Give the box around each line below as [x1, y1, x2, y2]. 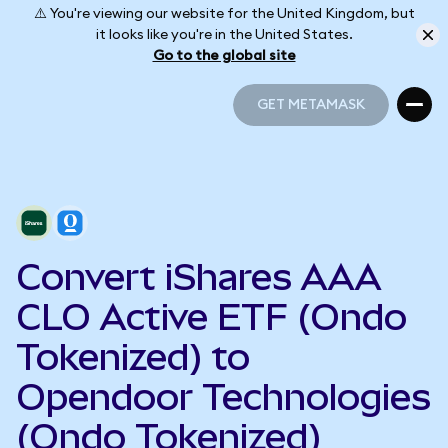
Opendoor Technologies [16, 376, 431, 418]
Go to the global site [152, 48, 296, 63]
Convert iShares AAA [16, 256, 381, 298]
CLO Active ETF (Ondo [16, 296, 407, 338]
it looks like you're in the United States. [95, 27, 353, 42]
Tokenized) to [16, 336, 250, 378]
